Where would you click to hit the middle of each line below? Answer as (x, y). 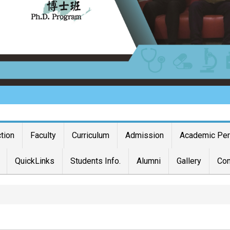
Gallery (189, 161)
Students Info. (96, 161)
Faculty (43, 136)
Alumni (149, 161)
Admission (145, 136)
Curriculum (91, 136)
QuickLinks (35, 161)
